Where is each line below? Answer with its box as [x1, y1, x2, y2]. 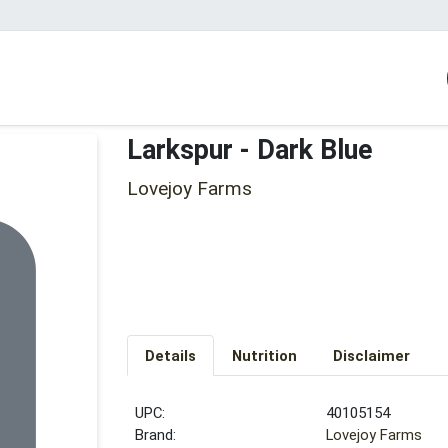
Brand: [135, 425, 177, 444]
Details [144, 346, 196, 365]
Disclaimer [332, 346, 410, 365]
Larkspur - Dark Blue [127, 134, 373, 167]
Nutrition [231, 346, 297, 365]
